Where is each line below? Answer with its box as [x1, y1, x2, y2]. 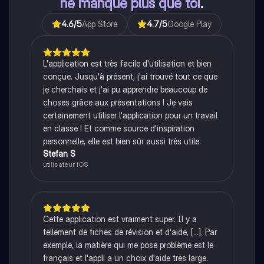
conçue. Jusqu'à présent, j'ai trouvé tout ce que [42, 71, 217, 82]
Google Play [167, 19, 212, 29]
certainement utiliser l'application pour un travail [42, 110, 217, 121]
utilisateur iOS [42, 160, 88, 169]
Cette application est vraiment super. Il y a [42, 214, 197, 225]
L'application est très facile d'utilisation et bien [42, 58, 212, 69]
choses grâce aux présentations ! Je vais [42, 97, 193, 108]
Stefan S [42, 148, 75, 159]
